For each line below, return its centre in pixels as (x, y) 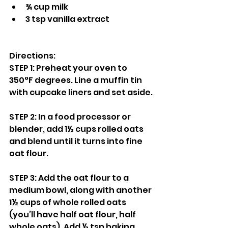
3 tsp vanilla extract (67, 19)
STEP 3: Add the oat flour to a (70, 178)
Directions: (32, 56)
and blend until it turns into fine (77, 141)
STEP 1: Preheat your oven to (69, 68)
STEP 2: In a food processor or (71, 117)
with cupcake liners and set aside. (81, 92)
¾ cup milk (47, 7)
